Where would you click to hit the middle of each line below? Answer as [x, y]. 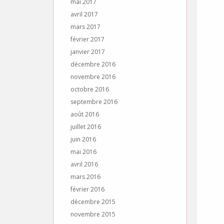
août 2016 [85, 114]
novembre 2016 [93, 77]
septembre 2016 [94, 102]
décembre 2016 [93, 64]
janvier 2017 [88, 52]
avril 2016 [84, 164]
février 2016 [87, 189]
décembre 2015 [93, 202]
